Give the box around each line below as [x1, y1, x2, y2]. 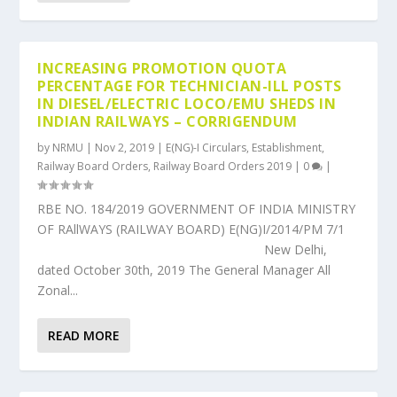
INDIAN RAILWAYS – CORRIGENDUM [37, 112, 298, 131]
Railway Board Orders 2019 [153, 159, 292, 174]
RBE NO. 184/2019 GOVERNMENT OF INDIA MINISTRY [37, 200, 356, 217]
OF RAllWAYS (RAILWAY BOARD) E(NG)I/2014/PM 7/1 [37, 221, 356, 237]
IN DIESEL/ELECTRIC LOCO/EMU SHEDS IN [37, 94, 337, 113]
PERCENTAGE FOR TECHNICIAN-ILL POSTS [37, 76, 342, 96]
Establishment [252, 140, 323, 155]
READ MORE [48, 327, 121, 344]
